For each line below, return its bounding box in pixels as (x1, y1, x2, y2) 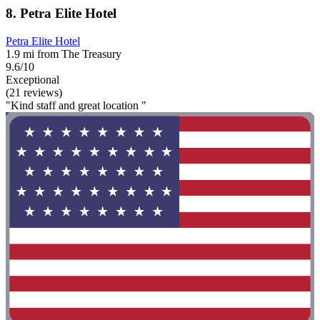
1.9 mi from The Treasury (6, 48, 121, 61)
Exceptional (6, 74, 59, 86)
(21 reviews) (6, 86, 62, 99)
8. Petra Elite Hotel (6, 6, 116, 21)
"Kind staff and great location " (6, 99, 146, 112)
